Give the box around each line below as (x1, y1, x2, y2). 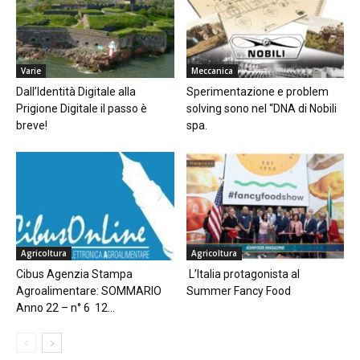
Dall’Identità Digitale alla (16, 84, 136, 98)
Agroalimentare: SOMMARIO (16, 284, 162, 297)
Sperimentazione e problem (186, 84, 329, 98)
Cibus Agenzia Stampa (16, 267, 133, 280)
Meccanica (190, 64, 233, 76)
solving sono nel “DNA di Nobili (186, 101, 337, 115)
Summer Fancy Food (186, 284, 291, 297)
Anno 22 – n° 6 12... (16, 301, 115, 314)
